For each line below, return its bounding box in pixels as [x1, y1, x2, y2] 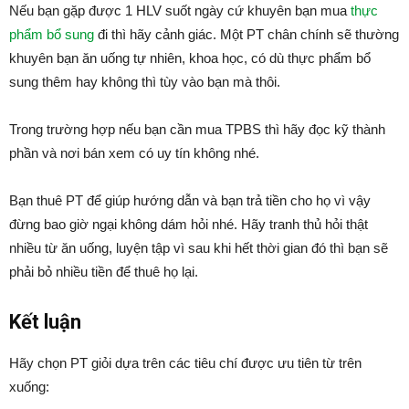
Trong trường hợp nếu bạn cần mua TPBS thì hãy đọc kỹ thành [9, 121, 385, 137]
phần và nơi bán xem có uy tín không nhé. [9, 144, 259, 161]
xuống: [9, 378, 49, 394]
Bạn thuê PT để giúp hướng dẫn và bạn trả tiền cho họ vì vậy [9, 192, 371, 208]
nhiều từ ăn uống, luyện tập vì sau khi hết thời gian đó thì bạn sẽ [9, 239, 388, 256]
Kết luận [9, 309, 81, 333]
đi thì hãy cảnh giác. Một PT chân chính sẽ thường [94, 26, 399, 42]
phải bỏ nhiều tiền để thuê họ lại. [9, 263, 198, 279]
